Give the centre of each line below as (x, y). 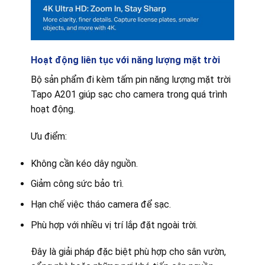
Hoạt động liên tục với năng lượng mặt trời (125, 60)
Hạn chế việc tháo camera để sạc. (101, 205)
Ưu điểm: (49, 137)
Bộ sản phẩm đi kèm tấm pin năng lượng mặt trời (130, 80)
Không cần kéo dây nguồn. (84, 163)
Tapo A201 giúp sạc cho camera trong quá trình (129, 95)
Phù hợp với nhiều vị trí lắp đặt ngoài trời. (114, 225)
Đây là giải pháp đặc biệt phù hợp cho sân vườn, (128, 252)
